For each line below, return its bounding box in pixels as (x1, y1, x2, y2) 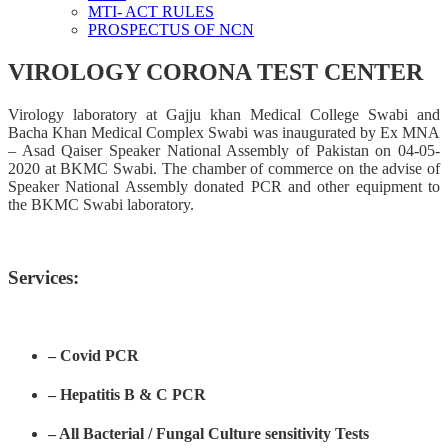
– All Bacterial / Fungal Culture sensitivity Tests (48, 425, 369, 443)
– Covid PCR (48, 346, 139, 364)
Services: (8, 266, 84, 288)
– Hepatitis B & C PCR (48, 385, 206, 403)
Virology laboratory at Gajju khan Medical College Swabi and (8, 105, 440, 123)
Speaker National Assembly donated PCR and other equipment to (8, 177, 440, 195)
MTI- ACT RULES (88, 3, 214, 20)
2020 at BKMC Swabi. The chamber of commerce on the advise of (8, 159, 440, 177)
